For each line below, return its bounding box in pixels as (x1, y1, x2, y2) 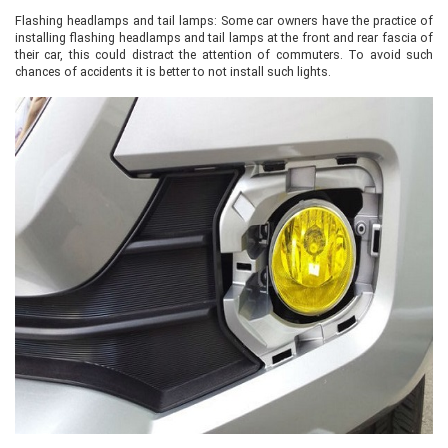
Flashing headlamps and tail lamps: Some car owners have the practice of (15, 13, 433, 28)
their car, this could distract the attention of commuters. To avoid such (15, 47, 433, 62)
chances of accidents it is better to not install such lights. (15, 64, 331, 79)
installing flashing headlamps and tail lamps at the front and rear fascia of (15, 30, 433, 45)
